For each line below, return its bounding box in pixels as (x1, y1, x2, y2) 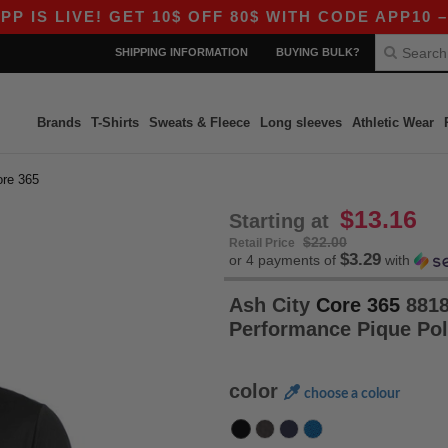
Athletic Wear (351, 115, 434, 130)
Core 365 (316, 294, 400, 316)
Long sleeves (259, 115, 342, 130)
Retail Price (229, 236, 298, 250)
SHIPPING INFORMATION (115, 46, 248, 58)
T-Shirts (90, 115, 139, 130)
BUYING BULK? (276, 46, 360, 58)
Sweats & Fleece (148, 115, 250, 130)
